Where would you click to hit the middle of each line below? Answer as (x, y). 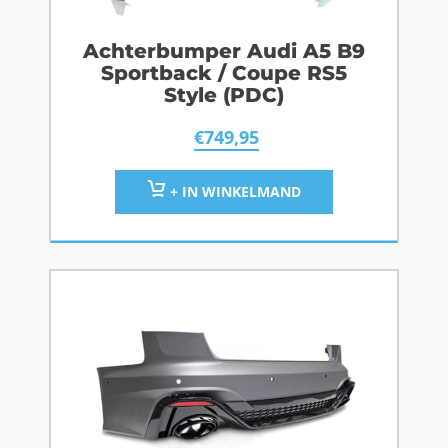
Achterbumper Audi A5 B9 (224, 51)
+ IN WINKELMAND (233, 192)
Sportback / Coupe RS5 (224, 73)
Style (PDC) (224, 95)
